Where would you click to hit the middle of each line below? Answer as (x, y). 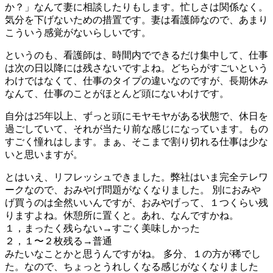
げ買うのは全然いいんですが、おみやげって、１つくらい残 (136, 202)
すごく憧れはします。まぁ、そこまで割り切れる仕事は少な (136, 141)
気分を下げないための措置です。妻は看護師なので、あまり (136, 19)
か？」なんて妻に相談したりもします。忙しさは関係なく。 (136, 7)
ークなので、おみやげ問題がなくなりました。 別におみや (133, 190)
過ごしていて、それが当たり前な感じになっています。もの (136, 129)
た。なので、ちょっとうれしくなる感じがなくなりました (132, 266)
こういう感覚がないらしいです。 (78, 32)
